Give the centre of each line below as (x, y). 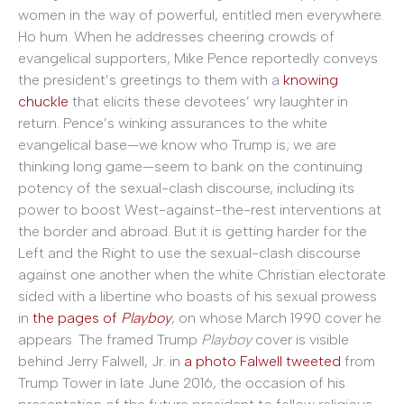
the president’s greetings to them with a (151, 80)
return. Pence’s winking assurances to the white (173, 124)
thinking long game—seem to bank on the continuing (190, 167)
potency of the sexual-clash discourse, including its (186, 188)
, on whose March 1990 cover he (276, 318)
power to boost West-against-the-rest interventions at (200, 210)
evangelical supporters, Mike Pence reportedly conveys (198, 59)
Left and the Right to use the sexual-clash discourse (189, 253)
